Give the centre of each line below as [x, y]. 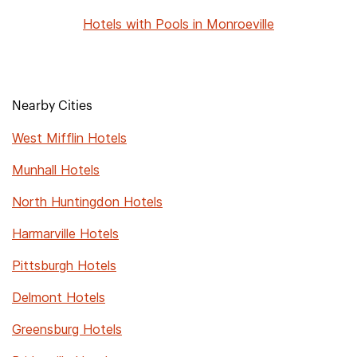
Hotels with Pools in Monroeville [178, 24]
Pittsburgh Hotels [64, 265]
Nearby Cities [52, 106]
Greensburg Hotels [67, 329]
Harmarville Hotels [65, 233]
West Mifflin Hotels [69, 138]
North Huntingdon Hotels [87, 202]
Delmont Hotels [59, 297]
